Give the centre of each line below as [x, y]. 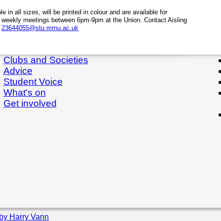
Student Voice [33, 81]
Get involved [30, 103]
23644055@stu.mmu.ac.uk [40, 28]
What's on [24, 92]
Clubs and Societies [46, 60]
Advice [18, 71]
